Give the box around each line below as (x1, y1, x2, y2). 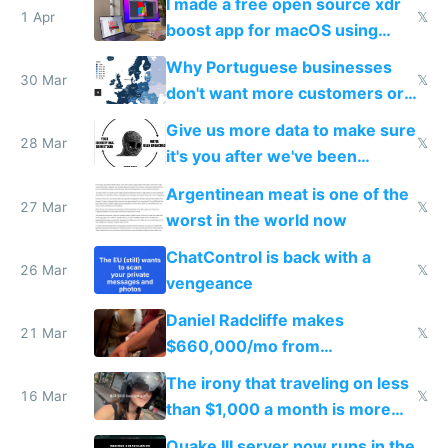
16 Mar (20, 388, 67, 405)
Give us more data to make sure (165, 120, 416, 141)
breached (165, 172, 241, 193)
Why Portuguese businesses (165, 57, 392, 78)
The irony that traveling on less (165, 373, 409, 394)
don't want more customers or (165, 83, 404, 104)
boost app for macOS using (165, 20, 378, 41)
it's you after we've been (165, 146, 357, 167)
